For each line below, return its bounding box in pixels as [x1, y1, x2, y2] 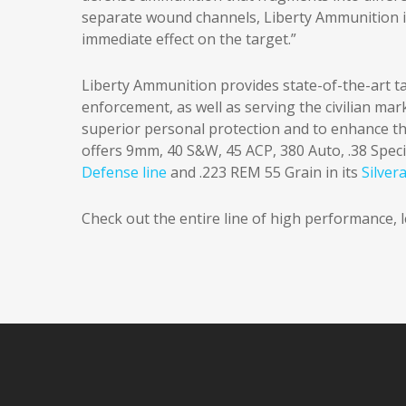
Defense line [82, 162, 167, 182]
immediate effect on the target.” [82, 29, 296, 49]
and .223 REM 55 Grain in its [167, 162, 362, 182]
